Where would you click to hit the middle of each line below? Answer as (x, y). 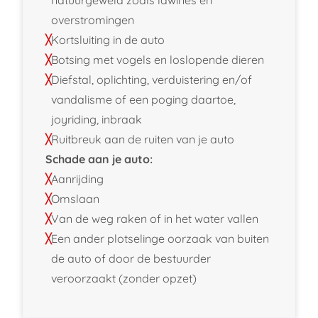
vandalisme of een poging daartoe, (143, 99)
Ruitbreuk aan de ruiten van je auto (143, 139)
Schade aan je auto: (99, 159)
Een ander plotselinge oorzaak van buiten (160, 238)
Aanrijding (77, 179)
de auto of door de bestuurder (131, 258)
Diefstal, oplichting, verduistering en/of (152, 79)
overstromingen (93, 20)
